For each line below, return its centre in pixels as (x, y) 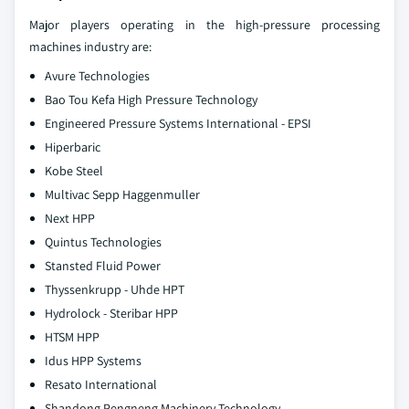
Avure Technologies (97, 75)
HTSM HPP (72, 336)
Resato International (101, 384)
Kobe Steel (74, 170)
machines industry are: (90, 46)
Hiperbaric (73, 147)
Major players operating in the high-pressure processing (204, 24)
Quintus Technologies (103, 241)
